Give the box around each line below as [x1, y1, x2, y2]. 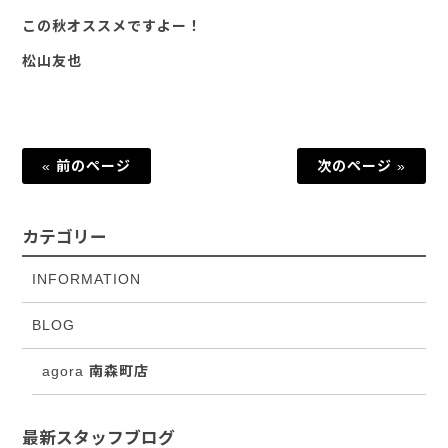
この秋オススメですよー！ [21, 18, 202, 34]
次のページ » [317, 158, 407, 174]
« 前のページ [41, 158, 131, 174]
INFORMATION [31, 271, 141, 287]
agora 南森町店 [41, 363, 149, 379]
